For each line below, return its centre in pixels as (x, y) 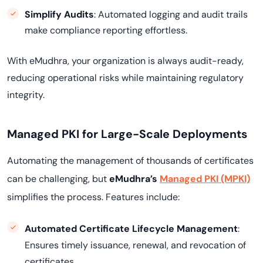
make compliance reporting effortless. (106, 30)
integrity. (26, 95)
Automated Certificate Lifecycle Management (131, 229)
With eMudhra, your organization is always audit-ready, (125, 61)
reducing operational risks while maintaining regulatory (125, 78)
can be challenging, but (58, 179)
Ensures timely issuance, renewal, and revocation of (135, 245)
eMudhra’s (134, 179)
